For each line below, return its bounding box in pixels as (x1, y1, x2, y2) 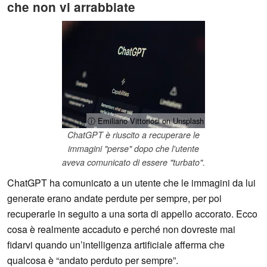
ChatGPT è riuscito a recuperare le (67, 129, 200, 141)
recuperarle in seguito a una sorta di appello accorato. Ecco (7, 207, 257, 221)
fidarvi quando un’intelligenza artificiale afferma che (7, 238, 225, 252)
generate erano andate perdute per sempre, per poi (7, 191, 222, 206)
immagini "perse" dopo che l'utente (68, 142, 199, 155)
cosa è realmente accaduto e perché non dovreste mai (7, 222, 235, 237)
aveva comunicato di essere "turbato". (62, 156, 205, 169)
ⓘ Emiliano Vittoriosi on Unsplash (88, 115, 204, 127)
